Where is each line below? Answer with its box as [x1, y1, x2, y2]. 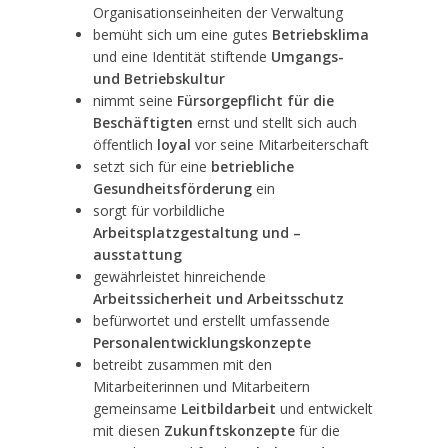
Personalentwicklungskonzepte [93, 333, 311, 352]
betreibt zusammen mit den [93, 355, 272, 374]
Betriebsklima [272, 25, 369, 44]
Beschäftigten [93, 113, 193, 132]
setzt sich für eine [93, 157, 211, 176]
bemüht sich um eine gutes [93, 25, 272, 44]
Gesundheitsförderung [93, 179, 252, 198]
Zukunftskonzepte [164, 421, 295, 440]
